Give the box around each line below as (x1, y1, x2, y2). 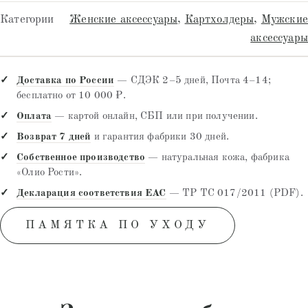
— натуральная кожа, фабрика (145, 152, 289, 163)
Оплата (16, 111, 52, 122)
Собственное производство (16, 152, 146, 163)
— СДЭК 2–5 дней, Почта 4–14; (114, 75, 271, 86)
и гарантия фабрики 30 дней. (91, 131, 230, 142)
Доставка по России (16, 75, 115, 86)
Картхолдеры (184, 13, 254, 25)
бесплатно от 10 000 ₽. (16, 90, 126, 101)
